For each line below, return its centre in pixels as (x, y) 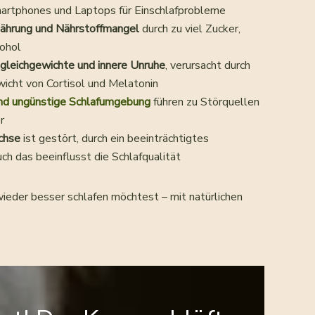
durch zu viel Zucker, (190, 29)
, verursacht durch (208, 66)
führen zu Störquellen (205, 102)
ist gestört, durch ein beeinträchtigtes (115, 139)
